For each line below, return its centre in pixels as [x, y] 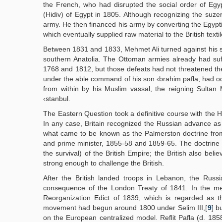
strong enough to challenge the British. [104, 163]
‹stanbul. [57, 99]
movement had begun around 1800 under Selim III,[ [125, 208]
